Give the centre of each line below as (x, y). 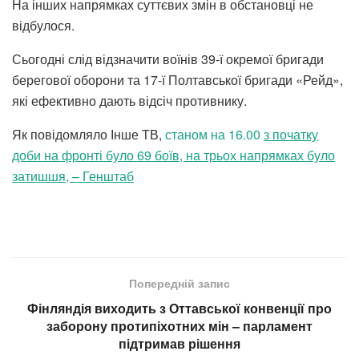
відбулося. (43, 25)
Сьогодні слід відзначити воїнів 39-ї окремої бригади (168, 58)
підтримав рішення (179, 343)
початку (294, 134)
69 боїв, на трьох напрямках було (234, 155)
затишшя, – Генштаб (73, 175)
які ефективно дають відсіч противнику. (129, 100)
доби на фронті (59, 155)
